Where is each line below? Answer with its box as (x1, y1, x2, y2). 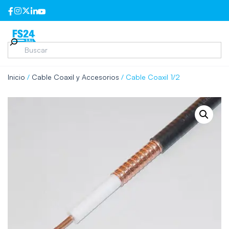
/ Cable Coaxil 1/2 (119, 72, 180, 81)
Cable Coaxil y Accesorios (32, 72, 119, 81)
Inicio (8, 72, 25, 81)
